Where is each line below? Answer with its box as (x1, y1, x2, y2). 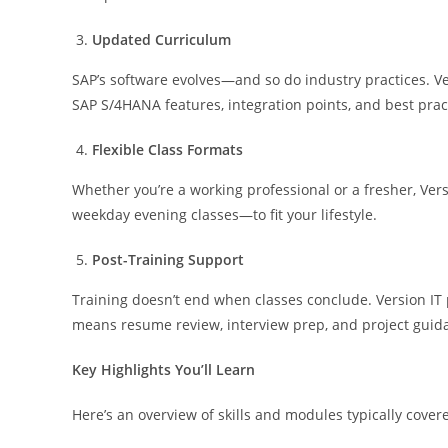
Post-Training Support (92, 249, 244, 269)
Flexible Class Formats (92, 139, 243, 159)
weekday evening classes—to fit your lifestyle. (72, 204, 377, 224)
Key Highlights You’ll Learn (72, 359, 255, 379)
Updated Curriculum (92, 29, 231, 49)
